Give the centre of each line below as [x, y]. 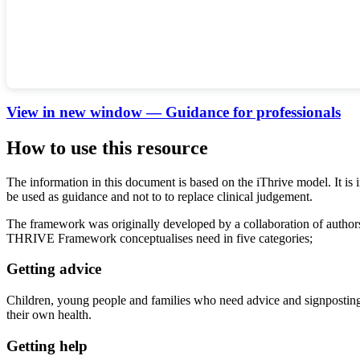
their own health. [49, 315]
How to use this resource [107, 147]
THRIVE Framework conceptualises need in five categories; [160, 238]
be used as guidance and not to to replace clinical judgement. [160, 196]
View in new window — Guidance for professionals [174, 112]
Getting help [47, 346]
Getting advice [54, 269]
